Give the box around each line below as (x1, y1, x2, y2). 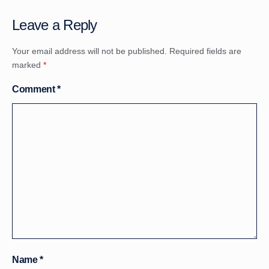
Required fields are (169, 46, 241, 56)
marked (12, 60, 43, 70)
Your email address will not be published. (12, 46, 167, 56)
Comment (12, 83, 58, 94)
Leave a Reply (12, 17, 97, 34)
